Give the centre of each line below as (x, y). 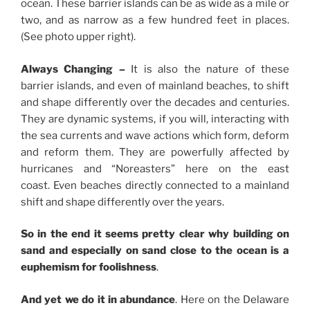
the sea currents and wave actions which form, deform (155, 135)
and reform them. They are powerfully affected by (155, 152)
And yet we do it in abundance (98, 299)
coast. (37, 185)
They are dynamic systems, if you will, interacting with (155, 119)
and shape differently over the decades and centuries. (155, 102)
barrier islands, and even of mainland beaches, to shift (155, 85)
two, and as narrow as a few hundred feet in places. (155, 20)
